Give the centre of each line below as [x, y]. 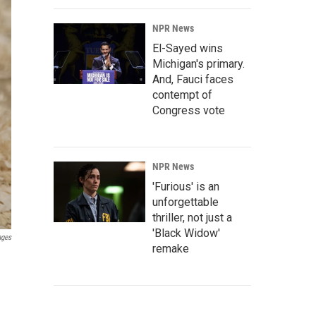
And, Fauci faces [193, 79]
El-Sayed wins [188, 48]
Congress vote [189, 110]
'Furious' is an [186, 187]
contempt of [182, 95]
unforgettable [186, 202]
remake [171, 249]
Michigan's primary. [199, 64]
